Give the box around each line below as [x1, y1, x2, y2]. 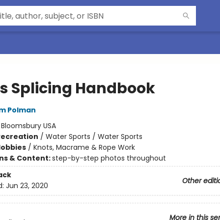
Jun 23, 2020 [5, 181, 48, 191]
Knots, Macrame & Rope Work [33, 142, 135, 152]
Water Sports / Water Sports [45, 132, 142, 141]
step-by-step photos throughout [52, 153, 166, 163]
